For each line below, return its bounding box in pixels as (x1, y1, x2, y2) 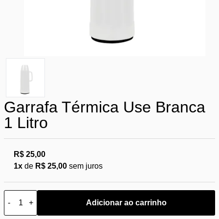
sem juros (67, 162, 103, 171)
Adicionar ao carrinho (86, 198, 167, 207)
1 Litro (4, 114, 48, 132)
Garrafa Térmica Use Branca (4, 98, 205, 116)
